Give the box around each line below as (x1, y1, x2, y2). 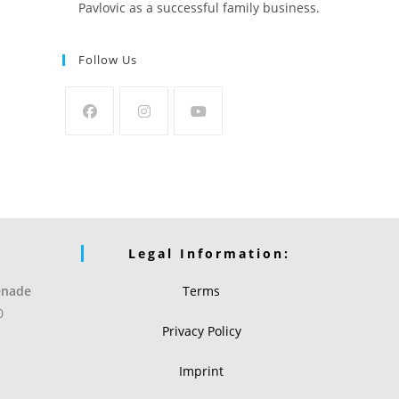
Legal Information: (128, 244, 290, 262)
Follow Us (78, 51, 137, 68)
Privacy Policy (161, 322, 241, 339)
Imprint (179, 362, 224, 379)
